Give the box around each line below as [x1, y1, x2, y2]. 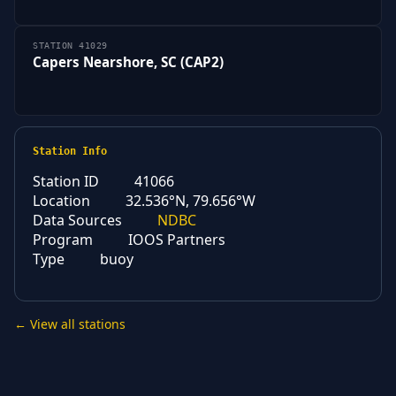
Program [33, 229, 93, 249]
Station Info [33, 144, 107, 157]
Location [33, 190, 90, 210]
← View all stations [14, 315, 126, 332]
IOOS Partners [128, 229, 225, 249]
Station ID [33, 171, 99, 191]
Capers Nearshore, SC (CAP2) [33, 53, 224, 72]
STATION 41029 [33, 41, 108, 51]
